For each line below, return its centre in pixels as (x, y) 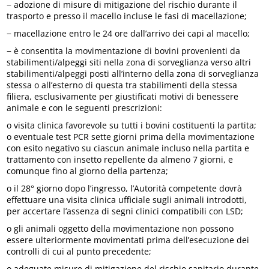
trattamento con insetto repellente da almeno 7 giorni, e (120, 159)
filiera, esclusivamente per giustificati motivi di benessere (123, 96)
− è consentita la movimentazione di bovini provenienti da (124, 50)
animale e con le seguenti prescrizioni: (85, 107)
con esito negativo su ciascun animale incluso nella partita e (128, 148)
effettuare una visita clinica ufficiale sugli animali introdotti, (127, 199)
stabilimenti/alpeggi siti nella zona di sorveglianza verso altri (129, 62)
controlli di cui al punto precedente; (79, 251)
